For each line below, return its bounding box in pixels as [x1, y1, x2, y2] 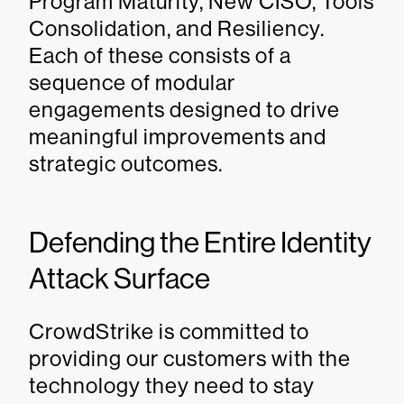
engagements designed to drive [29, 97, 340, 122]
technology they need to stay [29, 373, 315, 398]
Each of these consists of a [29, 43, 291, 68]
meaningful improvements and [29, 124, 326, 149]
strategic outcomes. [29, 151, 223, 176]
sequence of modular [29, 70, 235, 95]
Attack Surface [29, 262, 210, 295]
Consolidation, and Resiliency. [29, 16, 325, 41]
